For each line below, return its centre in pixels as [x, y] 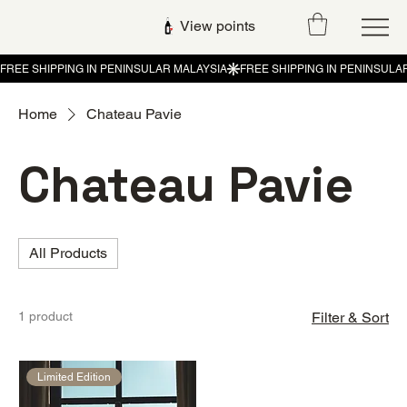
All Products [68, 253]
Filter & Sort [350, 318]
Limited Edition [74, 377]
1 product [45, 317]
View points [218, 26]
